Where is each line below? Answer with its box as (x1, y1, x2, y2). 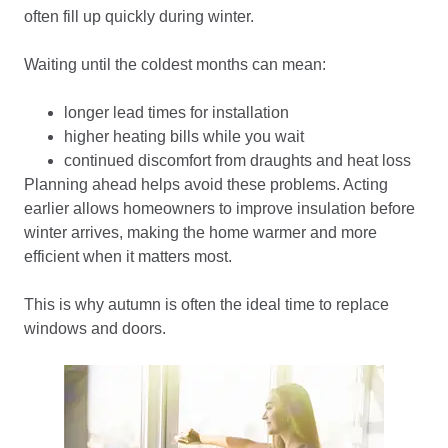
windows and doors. (24, 320, 166, 337)
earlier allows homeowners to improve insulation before (24, 200, 415, 217)
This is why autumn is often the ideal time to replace (24, 296, 389, 313)
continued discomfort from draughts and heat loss (64, 152, 411, 169)
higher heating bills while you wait (64, 128, 304, 145)
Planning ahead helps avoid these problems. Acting (24, 176, 388, 193)
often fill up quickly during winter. (24, 8, 254, 25)
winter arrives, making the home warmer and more (24, 224, 377, 241)
